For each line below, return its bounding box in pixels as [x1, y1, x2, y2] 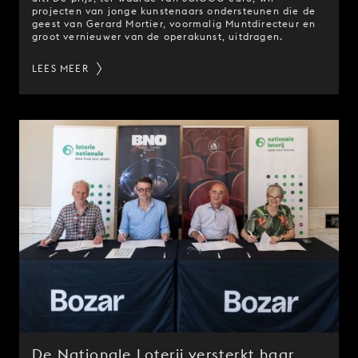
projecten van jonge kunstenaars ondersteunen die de [32, 4, 316, 17]
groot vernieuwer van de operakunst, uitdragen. [32, 30, 284, 42]
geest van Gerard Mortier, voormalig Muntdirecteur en [32, 17, 316, 30]
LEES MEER [32, 62, 89, 74]
